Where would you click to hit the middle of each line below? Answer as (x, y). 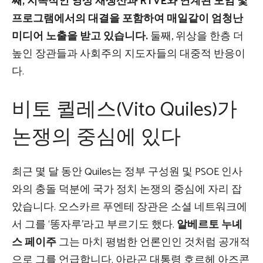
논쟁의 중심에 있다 (96, 138)
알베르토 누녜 (208, 225)
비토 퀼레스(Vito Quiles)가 (124, 110)
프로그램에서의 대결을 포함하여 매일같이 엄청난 (127, 19)
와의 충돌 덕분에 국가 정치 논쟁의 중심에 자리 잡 (127, 190)
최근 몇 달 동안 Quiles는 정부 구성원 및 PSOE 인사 (127, 172)
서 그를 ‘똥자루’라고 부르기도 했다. (93, 225)
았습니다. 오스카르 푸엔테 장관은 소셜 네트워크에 (129, 208)
